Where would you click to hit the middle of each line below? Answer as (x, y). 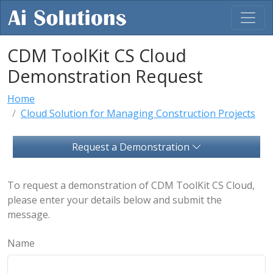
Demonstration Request (105, 76)
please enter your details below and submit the (115, 200)
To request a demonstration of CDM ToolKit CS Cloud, (131, 185)
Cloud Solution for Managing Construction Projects (138, 113)
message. (29, 214)
